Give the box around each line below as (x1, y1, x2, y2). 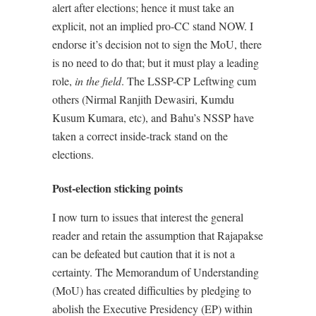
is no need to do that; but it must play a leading (52, 55, 259, 71)
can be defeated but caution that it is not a (52, 246, 235, 262)
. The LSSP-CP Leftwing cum (121, 73, 256, 89)
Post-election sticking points (52, 180, 183, 197)
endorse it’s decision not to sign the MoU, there (52, 37, 262, 52)
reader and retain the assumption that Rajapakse (52, 228, 263, 243)
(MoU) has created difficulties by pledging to (52, 283, 251, 298)
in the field (75, 73, 121, 89)
